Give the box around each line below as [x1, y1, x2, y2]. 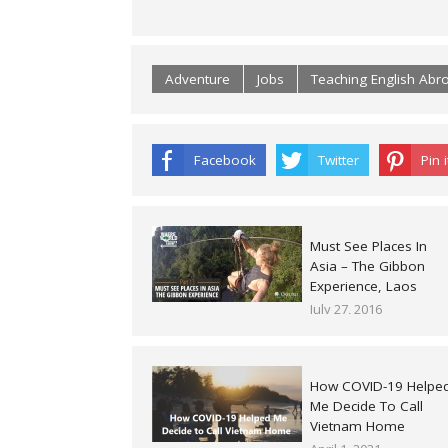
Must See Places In [310, 236, 427, 255]
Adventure [165, 70, 230, 89]
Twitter [318, 151, 359, 170]
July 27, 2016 [310, 299, 382, 318]
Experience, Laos [310, 276, 417, 295]
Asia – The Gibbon [310, 256, 425, 275]
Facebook [194, 151, 256, 170]
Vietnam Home [310, 416, 405, 435]
